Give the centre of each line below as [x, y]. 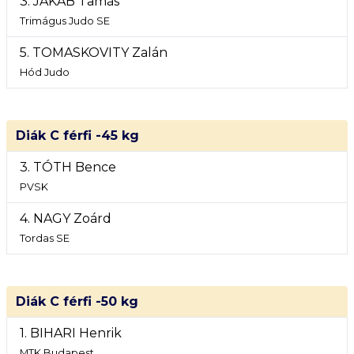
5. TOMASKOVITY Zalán [94, 53]
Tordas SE [45, 238]
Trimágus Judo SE [65, 21]
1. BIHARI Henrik [71, 333]
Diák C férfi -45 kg [77, 136]
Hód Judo [45, 72]
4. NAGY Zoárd [66, 218]
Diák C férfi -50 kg [77, 301]
